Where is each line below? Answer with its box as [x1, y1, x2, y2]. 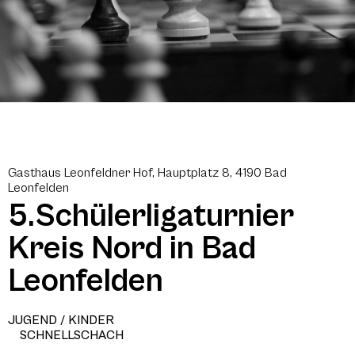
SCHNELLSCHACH [20, 327, 124, 342]
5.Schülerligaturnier [8, 197, 294, 235]
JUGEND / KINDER [8, 312, 114, 327]
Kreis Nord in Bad [8, 229, 256, 267]
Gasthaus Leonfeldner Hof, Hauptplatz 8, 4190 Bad [8, 165, 287, 180]
